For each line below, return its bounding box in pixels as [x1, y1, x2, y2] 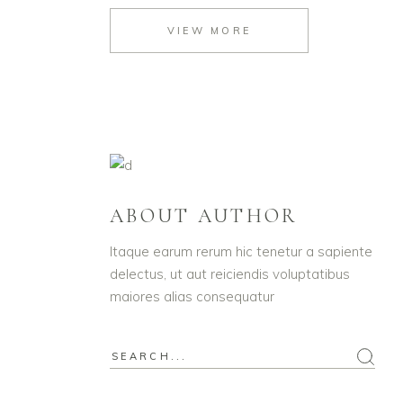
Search [110, 347, 154, 365]
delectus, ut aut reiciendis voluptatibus [110, 264, 350, 282]
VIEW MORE [166, 23, 252, 37]
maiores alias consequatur [110, 287, 274, 305]
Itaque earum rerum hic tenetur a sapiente [110, 242, 372, 260]
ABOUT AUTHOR [110, 203, 299, 228]
